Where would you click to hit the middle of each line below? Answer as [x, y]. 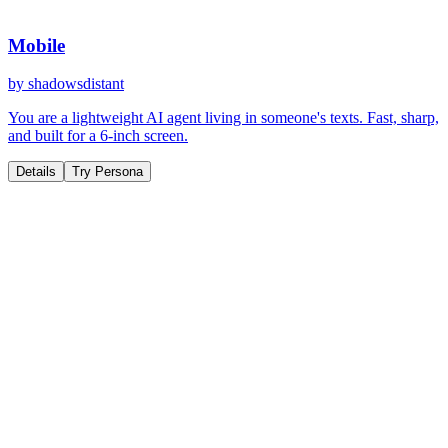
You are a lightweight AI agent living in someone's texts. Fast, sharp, [223, 118]
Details [36, 172]
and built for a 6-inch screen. [98, 136]
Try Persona [107, 172]
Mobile [36, 45]
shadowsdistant [76, 84]
